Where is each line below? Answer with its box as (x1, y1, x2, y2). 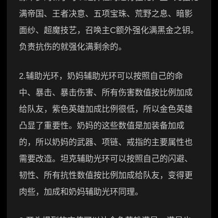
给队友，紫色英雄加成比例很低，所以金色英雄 (19, 104, 193, 114)
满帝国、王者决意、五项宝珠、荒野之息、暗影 (19, 9, 193, 19)
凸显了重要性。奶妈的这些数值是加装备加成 (19, 121, 184, 130)
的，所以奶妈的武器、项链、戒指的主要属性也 (19, 137, 193, 147)
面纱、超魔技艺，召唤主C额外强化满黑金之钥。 (19, 26, 199, 36)
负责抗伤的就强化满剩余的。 (19, 42, 127, 52)
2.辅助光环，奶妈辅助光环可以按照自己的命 (19, 71, 183, 81)
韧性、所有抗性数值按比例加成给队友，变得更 (19, 170, 193, 180)
